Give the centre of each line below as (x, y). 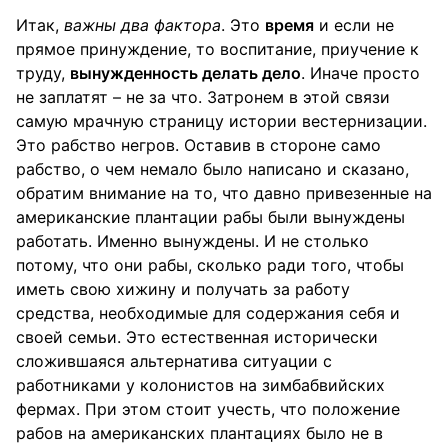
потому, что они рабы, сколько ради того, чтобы (210, 265)
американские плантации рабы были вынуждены (210, 217)
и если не (354, 25)
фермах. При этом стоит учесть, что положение (208, 409)
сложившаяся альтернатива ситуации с (174, 361)
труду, (43, 73)
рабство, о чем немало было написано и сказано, (212, 169)
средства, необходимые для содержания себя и (208, 313)
